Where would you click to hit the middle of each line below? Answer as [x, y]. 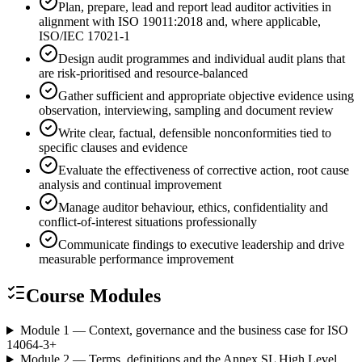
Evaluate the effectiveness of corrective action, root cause [204, 170]
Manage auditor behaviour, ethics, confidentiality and [193, 208]
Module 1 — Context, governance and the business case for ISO [184, 330]
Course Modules [93, 296]
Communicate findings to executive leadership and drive [201, 245]
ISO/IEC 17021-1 [84, 36]
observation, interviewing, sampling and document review [186, 111]
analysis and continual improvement [130, 185]
